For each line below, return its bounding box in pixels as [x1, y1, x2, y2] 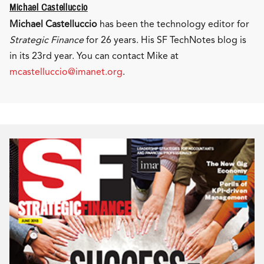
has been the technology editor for [97, 18, 249, 29]
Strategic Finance [9, 34, 84, 45]
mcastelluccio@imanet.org [9, 65, 123, 77]
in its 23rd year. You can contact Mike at [9, 49, 179, 61]
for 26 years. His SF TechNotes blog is [84, 34, 246, 45]
